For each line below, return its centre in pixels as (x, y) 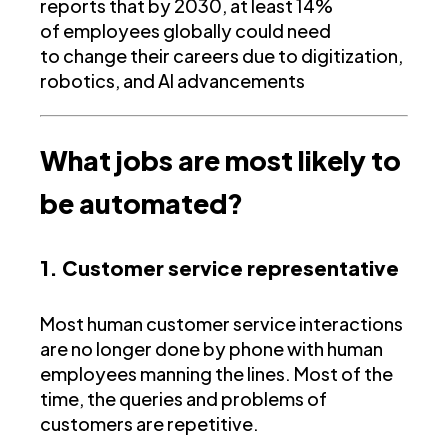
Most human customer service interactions (221, 323)
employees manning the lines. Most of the (216, 373)
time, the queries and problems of (183, 398)
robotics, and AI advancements (172, 80)
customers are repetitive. (149, 423)
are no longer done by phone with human (211, 348)
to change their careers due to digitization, (221, 55)
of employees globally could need (185, 30)
